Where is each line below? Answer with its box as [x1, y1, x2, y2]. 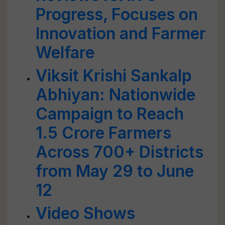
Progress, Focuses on [36, 5, 198, 24]
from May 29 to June [36, 161, 194, 181]
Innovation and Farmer [36, 24, 206, 43]
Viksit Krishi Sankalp [36, 66, 192, 85]
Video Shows [36, 203, 135, 223]
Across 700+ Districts [36, 142, 203, 162]
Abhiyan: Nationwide [36, 85, 195, 104]
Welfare [36, 43, 94, 62]
